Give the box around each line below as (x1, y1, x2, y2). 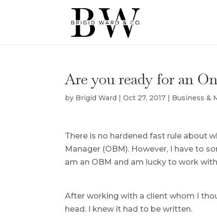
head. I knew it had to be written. (65, 204, 193, 214)
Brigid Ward (76, 93, 117, 102)
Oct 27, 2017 (123, 93, 166, 102)
